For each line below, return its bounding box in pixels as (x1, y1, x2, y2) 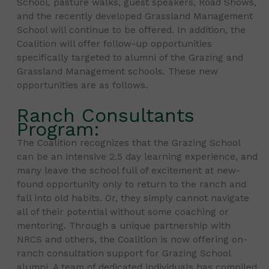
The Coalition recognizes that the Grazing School (17, 137, 241, 148)
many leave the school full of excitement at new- (17, 165, 241, 176)
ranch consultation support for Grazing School (17, 247, 231, 259)
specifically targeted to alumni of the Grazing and (17, 52, 244, 63)
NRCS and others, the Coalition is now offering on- (17, 234, 248, 245)
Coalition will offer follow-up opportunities (17, 38, 213, 49)
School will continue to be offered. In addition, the (17, 24, 246, 35)
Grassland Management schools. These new (17, 65, 219, 77)
